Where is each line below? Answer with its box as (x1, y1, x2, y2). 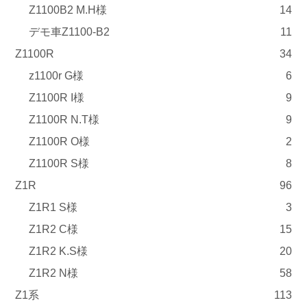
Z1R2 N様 (29, 267, 79, 279)
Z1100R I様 (29, 91, 85, 103)
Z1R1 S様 (29, 201, 78, 213)
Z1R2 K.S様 (29, 245, 88, 257)
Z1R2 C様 (29, 223, 79, 235)
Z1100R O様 (29, 135, 90, 147)
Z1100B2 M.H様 (29, 3, 108, 16)
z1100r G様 (29, 69, 84, 82)
